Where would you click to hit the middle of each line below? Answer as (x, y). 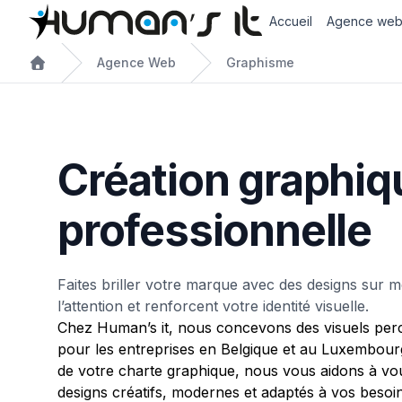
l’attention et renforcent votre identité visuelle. (213, 306)
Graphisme (260, 62)
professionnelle (214, 230)
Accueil (291, 21)
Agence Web (136, 62)
